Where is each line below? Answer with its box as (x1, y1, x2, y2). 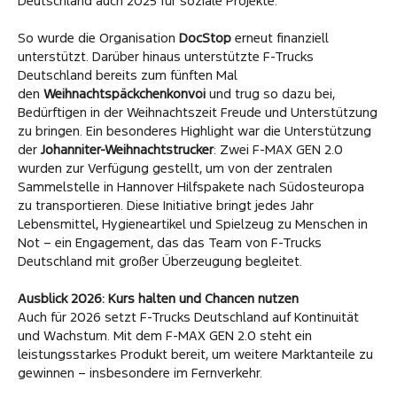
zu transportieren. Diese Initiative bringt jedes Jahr (18, 196, 314, 214)
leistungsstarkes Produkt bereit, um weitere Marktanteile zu (18, 345, 373, 362)
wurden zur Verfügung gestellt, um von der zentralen (18, 159, 332, 176)
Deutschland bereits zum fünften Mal (18, 66, 237, 83)
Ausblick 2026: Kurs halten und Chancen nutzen (18, 289, 299, 307)
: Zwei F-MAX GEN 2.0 (214, 140, 343, 158)
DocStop (179, 28, 231, 46)
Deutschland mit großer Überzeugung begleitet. (18, 252, 302, 269)
